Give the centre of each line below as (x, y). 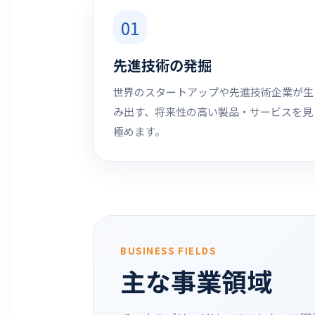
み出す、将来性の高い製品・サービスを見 (213, 111)
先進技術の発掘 (162, 65)
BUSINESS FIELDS (168, 251)
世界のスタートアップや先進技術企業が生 (213, 92)
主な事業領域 (196, 281)
